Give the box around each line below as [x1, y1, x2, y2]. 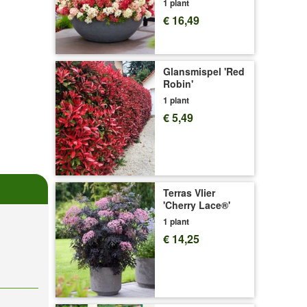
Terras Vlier [163, 186, 215, 200]
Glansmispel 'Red [163, 64, 245, 78]
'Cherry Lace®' [163, 198, 230, 212]
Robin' [163, 76, 193, 90]
